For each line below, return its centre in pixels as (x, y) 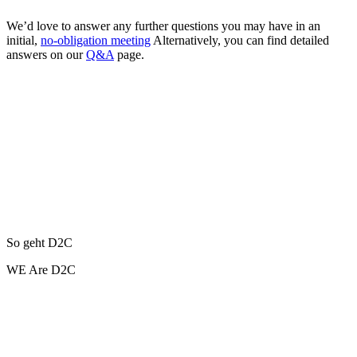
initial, (24, 40)
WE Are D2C (41, 269)
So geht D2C (39, 242)
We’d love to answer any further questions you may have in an (163, 25)
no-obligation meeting (96, 40)
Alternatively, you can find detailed (240, 40)
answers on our (46, 54)
